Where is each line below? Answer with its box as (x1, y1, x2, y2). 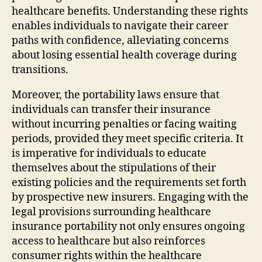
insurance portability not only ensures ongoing (12, 219, 245, 233)
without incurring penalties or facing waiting (12, 117, 237, 131)
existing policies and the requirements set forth (12, 175, 246, 189)
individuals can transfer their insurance (12, 102, 211, 116)
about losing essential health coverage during (12, 48, 237, 62)
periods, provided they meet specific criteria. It (12, 132, 243, 146)
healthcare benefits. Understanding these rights (12, 4, 248, 18)
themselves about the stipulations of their (12, 161, 216, 175)
